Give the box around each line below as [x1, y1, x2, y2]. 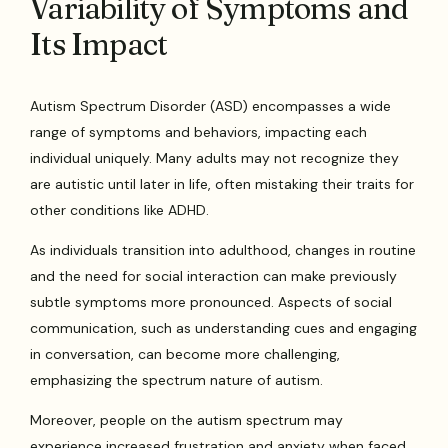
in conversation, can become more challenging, [30, 344, 341, 363]
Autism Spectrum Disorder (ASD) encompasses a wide [30, 96, 392, 115]
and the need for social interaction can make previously [30, 266, 398, 285]
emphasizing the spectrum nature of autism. [30, 370, 324, 389]
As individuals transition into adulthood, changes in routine [30, 240, 417, 259]
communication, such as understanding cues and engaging [30, 318, 418, 337]
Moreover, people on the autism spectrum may [30, 410, 344, 429]
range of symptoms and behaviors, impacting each [30, 122, 368, 141]
